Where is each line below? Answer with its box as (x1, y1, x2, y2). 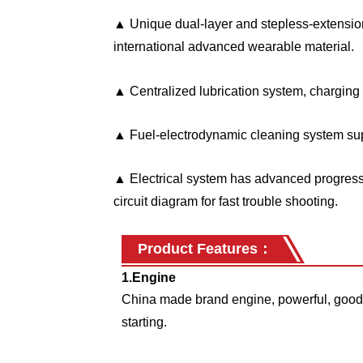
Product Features (138, 241, 258, 257)
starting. (122, 315, 167, 329)
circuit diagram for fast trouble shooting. (113, 194, 338, 208)
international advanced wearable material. (113, 40, 354, 53)
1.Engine (122, 271, 176, 284)
